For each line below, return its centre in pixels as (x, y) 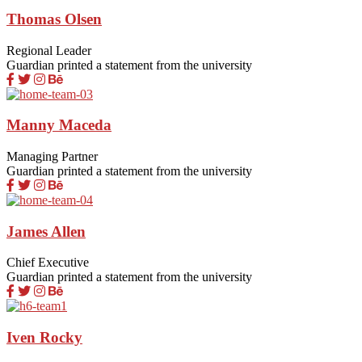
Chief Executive (48, 263)
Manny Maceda (59, 125)
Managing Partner (52, 156)
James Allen (46, 231)
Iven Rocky (44, 338)
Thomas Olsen (54, 19)
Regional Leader (49, 50)
